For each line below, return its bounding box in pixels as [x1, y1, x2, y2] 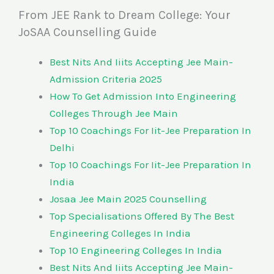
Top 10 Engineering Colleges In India [50, 244, 222, 257]
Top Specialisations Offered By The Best [50, 210, 234, 223]
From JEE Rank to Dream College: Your [18, 8, 231, 23]
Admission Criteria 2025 [50, 73, 162, 86]
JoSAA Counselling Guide [18, 25, 157, 40]
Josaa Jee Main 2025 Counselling [50, 193, 207, 206]
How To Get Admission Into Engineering [50, 90, 236, 103]
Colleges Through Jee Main [50, 107, 180, 120]
